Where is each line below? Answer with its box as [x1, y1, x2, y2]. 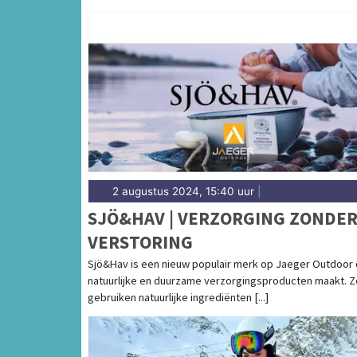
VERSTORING [88, 230, 193, 254]
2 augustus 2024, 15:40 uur [112, 185, 254, 198]
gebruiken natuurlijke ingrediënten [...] [88, 290, 269, 305]
